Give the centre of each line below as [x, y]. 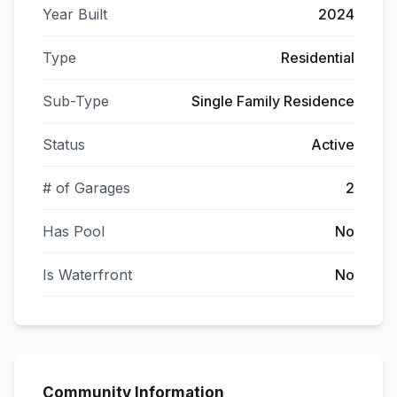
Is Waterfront [87, 275]
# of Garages [86, 188]
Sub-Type [76, 101]
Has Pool [74, 231]
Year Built [75, 14]
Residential [318, 58]
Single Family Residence [273, 101]
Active [333, 144]
